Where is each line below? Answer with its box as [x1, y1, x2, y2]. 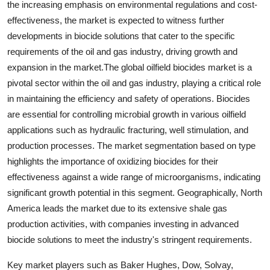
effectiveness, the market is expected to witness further [7, 15, 224, 25]
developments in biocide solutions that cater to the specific [7, 31, 235, 41]
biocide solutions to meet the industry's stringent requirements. [7, 234, 252, 245]
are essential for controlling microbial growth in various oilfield [7, 109, 246, 119]
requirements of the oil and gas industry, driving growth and [7, 46, 237, 57]
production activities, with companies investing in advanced [7, 219, 239, 229]
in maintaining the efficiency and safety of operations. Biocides [7, 93, 250, 104]
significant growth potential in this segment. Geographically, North [7, 187, 262, 198]
